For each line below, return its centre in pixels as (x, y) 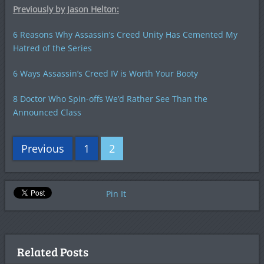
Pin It (116, 193)
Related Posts (52, 251)
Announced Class (47, 112)
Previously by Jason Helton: (66, 9)
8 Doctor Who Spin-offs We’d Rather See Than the (110, 98)
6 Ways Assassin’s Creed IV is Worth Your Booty (105, 73)
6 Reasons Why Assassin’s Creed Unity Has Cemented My (125, 34)
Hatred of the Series (52, 48)
